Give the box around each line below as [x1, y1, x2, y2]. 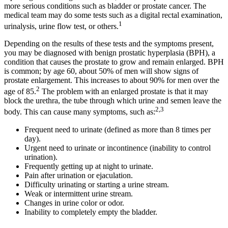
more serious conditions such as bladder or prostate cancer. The [4, 1, 206, 10]
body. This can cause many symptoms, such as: [4, 107, 155, 117]
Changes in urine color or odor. [24, 198, 124, 207]
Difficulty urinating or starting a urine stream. [24, 180, 169, 189]
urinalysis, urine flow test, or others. [4, 21, 119, 31]
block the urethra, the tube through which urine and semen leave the [4, 96, 221, 105]
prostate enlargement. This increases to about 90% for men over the [4, 75, 219, 84]
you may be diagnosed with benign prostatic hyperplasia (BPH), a [4, 48, 215, 57]
